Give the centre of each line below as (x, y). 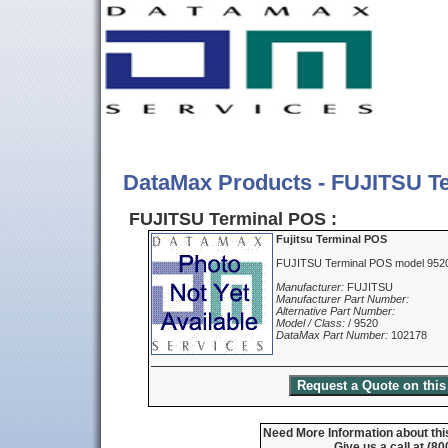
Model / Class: (310, 323)
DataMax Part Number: (332, 335)
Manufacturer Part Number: (342, 299)
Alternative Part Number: (335, 311)
